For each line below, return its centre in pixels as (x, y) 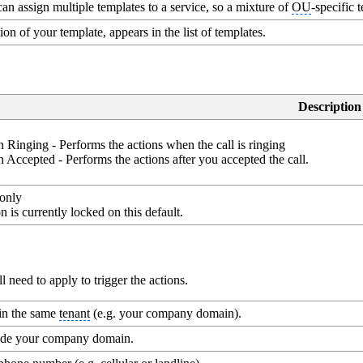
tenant (75, 314)
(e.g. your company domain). (166, 314)
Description (330, 106)
